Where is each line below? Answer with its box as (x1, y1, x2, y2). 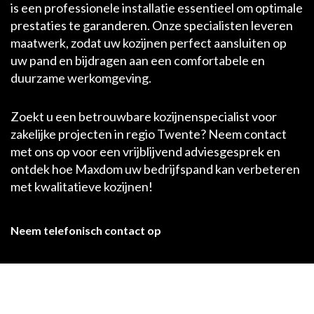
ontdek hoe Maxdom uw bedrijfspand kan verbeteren (11, 161, 300, 177)
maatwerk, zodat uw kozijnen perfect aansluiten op (11, 34, 287, 50)
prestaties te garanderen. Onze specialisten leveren (11, 17, 293, 33)
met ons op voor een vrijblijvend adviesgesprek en (11, 143, 280, 159)
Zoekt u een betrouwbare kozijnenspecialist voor (11, 108, 277, 124)
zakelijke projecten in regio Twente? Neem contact (11, 125, 287, 142)
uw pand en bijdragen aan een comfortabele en (11, 52, 265, 68)
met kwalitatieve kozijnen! (11, 178, 153, 194)
